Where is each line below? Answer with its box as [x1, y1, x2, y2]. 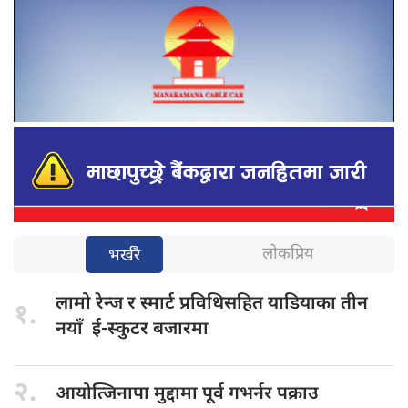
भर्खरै [108, 245, 140, 267]
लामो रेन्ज [56, 291, 127, 316]
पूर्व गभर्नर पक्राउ [202, 382, 318, 406]
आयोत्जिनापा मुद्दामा [56, 382, 202, 406]
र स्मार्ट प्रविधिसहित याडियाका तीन [127, 291, 368, 316]
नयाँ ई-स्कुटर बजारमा [56, 317, 209, 342]
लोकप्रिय [262, 243, 313, 265]
